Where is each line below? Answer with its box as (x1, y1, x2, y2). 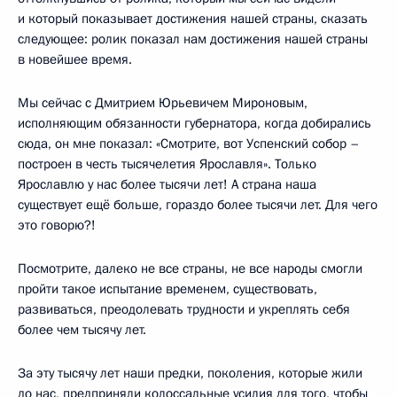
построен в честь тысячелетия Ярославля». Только (18, 154, 316, 173)
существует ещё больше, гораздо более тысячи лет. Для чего (18, 195, 378, 214)
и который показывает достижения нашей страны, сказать (18, 9, 368, 27)
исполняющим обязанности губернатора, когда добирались (18, 113, 371, 132)
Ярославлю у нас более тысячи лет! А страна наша (18, 175, 316, 193)
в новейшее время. (18, 50, 132, 68)
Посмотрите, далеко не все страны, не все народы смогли (18, 259, 362, 277)
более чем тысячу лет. (18, 320, 146, 339)
